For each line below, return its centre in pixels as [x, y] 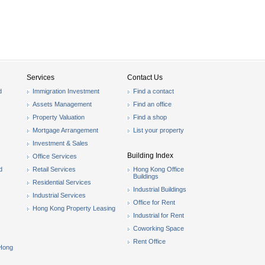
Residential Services [62, 182]
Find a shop [150, 117]
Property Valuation [59, 117]
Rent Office [149, 241]
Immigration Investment [66, 91]
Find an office [152, 104]
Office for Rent [154, 202]
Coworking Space [159, 228]
